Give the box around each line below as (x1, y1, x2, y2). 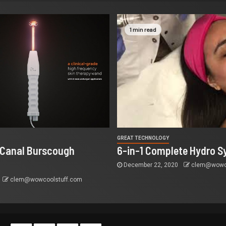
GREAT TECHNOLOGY (117, 135, 169, 141)
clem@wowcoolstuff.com (10, 176, 83, 183)
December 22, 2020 (122, 161, 180, 168)
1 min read (129, 25, 156, 33)
